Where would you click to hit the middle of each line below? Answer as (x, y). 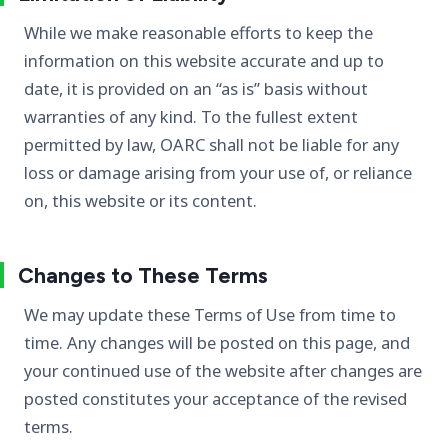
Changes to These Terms (143, 275)
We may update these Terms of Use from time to (210, 315)
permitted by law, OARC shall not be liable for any (211, 144)
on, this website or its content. (140, 200)
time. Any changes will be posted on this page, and (217, 343)
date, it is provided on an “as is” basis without (196, 88)
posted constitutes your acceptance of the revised (215, 399)
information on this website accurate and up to (204, 60)
